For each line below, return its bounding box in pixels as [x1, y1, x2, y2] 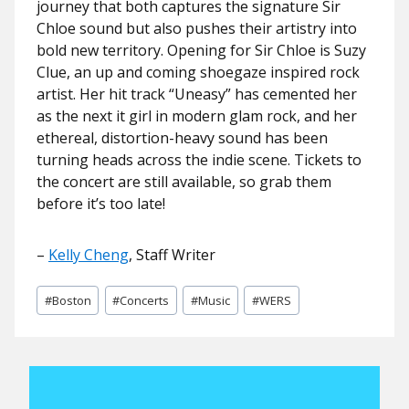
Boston [51, 291, 91, 309]
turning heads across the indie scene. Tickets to [37, 150, 362, 170]
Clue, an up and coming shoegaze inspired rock [37, 62, 360, 82]
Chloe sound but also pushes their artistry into [37, 18, 357, 38]
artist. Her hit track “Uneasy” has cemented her [37, 84, 357, 104]
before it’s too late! [37, 194, 165, 214]
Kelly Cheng [48, 245, 129, 265]
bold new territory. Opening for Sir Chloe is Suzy [37, 40, 366, 60]
